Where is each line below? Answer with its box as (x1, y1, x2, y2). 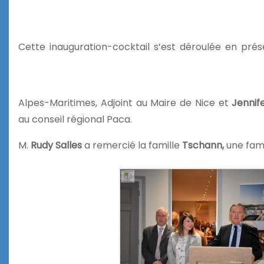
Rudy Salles (31, 138, 82, 153)
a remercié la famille (82, 138, 182, 153)
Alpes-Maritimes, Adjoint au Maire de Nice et (18, 96, 232, 110)
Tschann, (182, 138, 226, 153)
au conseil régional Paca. (18, 113, 132, 127)
